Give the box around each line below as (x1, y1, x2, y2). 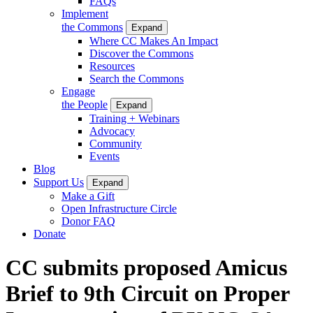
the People (61, 98, 108, 110)
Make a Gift (61, 189, 115, 202)
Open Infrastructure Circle (61, 202, 177, 214)
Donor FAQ (61, 214, 115, 227)
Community (89, 137, 142, 150)
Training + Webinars (89, 112, 180, 124)
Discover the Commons (89, 47, 194, 59)
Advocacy (89, 124, 135, 137)
